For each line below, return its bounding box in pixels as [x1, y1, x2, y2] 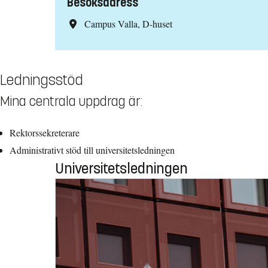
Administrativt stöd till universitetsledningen [10, 143, 175, 156]
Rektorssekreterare [10, 126, 80, 139]
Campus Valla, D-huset [84, 17, 172, 30]
